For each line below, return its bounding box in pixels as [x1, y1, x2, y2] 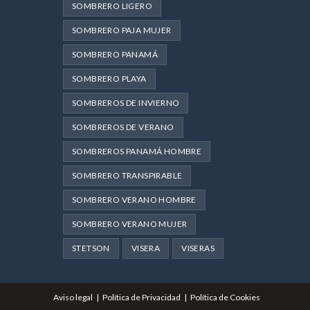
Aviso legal [53, 291, 93, 302]
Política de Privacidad [102, 291, 181, 302]
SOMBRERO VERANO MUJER [72, 218, 188, 229]
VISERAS [181, 242, 215, 253]
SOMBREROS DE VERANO [72, 121, 174, 132]
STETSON [72, 242, 110, 253]
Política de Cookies [190, 291, 260, 302]
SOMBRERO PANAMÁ [72, 48, 158, 60]
